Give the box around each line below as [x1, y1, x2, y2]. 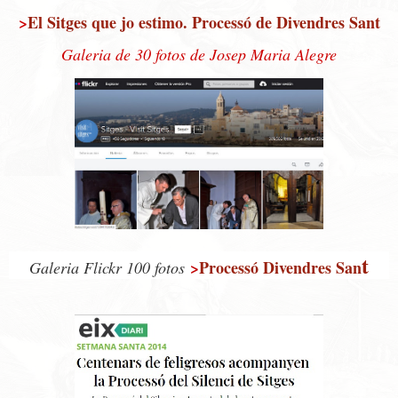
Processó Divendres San [199, 256, 362, 280]
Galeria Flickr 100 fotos [29, 257, 185, 279]
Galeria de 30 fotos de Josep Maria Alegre [61, 44, 337, 66]
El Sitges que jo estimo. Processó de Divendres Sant [27, 11, 380, 35]
